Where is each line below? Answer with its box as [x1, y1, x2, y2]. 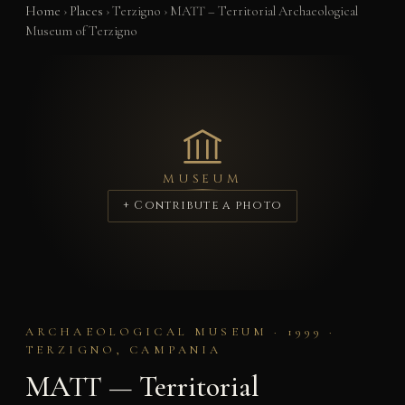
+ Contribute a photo [122, 198, 283, 214]
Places [69, 3, 103, 19]
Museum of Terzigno [24, 23, 137, 39]
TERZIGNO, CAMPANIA [24, 343, 222, 358]
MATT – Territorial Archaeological [169, 3, 358, 19]
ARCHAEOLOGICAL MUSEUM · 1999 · [24, 325, 336, 340]
